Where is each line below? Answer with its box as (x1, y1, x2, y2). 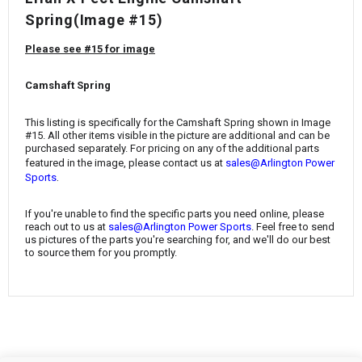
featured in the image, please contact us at (25, 156, 223, 169)
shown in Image (257, 116, 330, 128)
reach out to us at (25, 221, 108, 234)
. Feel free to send (251, 221, 335, 234)
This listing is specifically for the (25, 116, 176, 128)
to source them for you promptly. (25, 246, 177, 259)
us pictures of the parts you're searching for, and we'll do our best (25, 234, 330, 246)
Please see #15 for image (25, 42, 155, 55)
